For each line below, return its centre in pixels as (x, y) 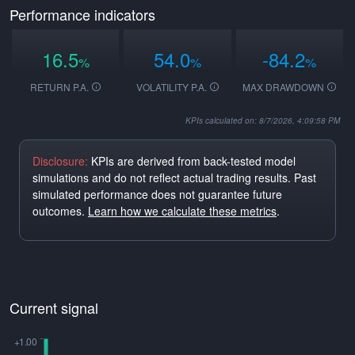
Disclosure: (60, 161)
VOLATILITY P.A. (172, 87)
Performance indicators (82, 14)
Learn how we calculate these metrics (182, 211)
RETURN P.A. (61, 87)
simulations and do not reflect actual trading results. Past (174, 177)
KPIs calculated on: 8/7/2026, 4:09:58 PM (263, 120)
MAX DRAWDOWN (285, 87)
